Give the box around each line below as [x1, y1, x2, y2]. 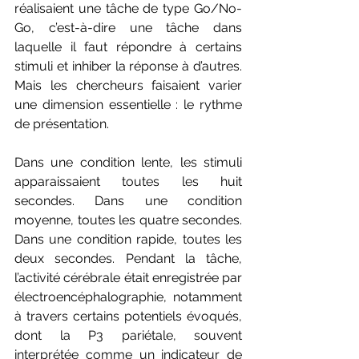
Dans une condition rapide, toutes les [14, 232, 242, 248]
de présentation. [14, 116, 109, 132]
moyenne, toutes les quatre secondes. [14, 212, 242, 228]
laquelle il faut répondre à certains [14, 39, 242, 55]
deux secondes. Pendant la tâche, [14, 251, 242, 267]
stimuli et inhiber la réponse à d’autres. [14, 58, 242, 75]
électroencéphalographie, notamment [14, 289, 242, 305]
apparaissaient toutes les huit [14, 174, 242, 190]
